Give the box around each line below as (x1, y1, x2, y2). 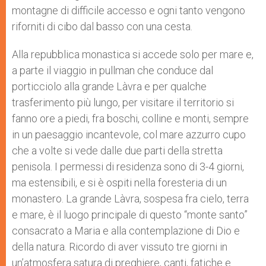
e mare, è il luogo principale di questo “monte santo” (12, 208, 248, 221)
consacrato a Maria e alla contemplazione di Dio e (12, 224, 240, 237)
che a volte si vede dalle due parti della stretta (12, 144, 223, 157)
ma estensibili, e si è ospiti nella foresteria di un (12, 176, 227, 189)
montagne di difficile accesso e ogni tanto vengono (12, 4, 245, 17)
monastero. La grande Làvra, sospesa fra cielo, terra (12, 192, 249, 205)
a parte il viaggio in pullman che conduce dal (12, 64, 213, 77)
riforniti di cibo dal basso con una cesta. (12, 20, 192, 33)
